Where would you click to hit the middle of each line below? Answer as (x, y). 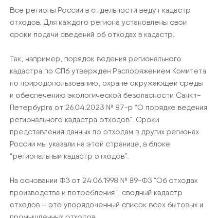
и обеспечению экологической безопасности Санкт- (105, 95)
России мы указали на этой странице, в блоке (90, 144)
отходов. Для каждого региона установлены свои (98, 22)
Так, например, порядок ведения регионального (96, 59)
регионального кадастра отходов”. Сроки (84, 119)
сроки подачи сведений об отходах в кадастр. (92, 34)
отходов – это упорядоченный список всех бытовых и (107, 205)
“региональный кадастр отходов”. (69, 156)
